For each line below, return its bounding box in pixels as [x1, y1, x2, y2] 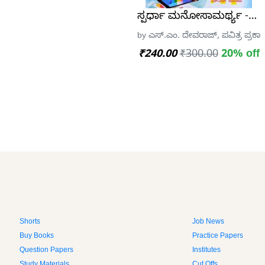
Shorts [20, 218, 40, 227]
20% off [221, 48, 260, 63]
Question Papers [20, 246, 73, 256]
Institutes [192, 246, 221, 256]
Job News [192, 218, 224, 227]
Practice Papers [192, 232, 243, 241]
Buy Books [20, 232, 54, 241]
